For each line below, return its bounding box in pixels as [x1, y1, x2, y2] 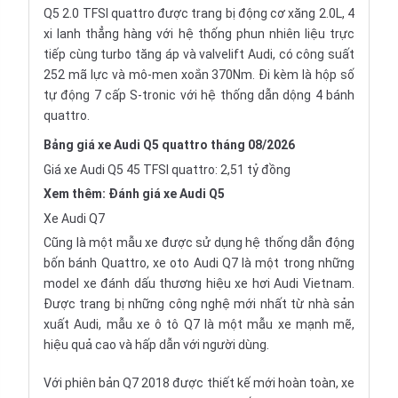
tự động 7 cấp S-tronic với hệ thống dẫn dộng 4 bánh [44, 88, 354, 102]
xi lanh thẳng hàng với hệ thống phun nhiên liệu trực [44, 27, 354, 41]
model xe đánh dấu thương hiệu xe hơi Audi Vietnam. [44, 276, 354, 291]
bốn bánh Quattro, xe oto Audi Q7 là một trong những [44, 256, 354, 270]
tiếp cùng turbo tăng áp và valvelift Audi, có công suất [44, 47, 354, 61]
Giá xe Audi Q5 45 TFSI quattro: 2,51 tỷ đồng [44, 163, 291, 177]
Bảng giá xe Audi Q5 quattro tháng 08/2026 [44, 138, 295, 152]
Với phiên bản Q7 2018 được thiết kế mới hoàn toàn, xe [44, 376, 354, 390]
